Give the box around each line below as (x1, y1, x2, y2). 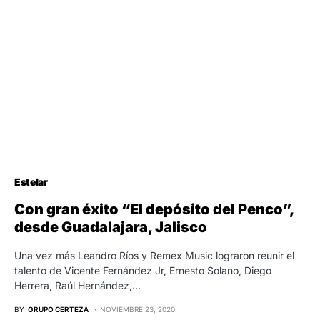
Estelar (14, 175, 48, 188)
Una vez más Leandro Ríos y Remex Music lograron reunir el (14, 249, 294, 261)
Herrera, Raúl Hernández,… (14, 279, 141, 291)
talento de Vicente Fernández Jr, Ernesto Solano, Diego (14, 264, 271, 276)
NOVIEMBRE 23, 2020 (100, 304, 175, 314)
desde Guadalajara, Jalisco (14, 218, 207, 236)
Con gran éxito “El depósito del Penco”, (14, 200, 294, 218)
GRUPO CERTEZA (28, 304, 89, 314)
